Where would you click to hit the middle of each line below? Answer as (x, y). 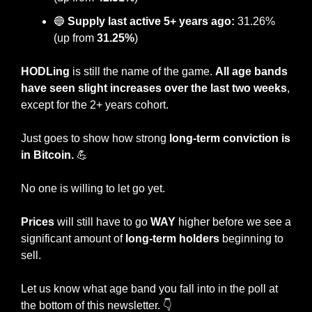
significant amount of (73, 239)
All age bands (251, 72)
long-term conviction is (230, 139)
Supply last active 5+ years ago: (151, 22)
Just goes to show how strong (95, 139)
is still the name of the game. (142, 72)
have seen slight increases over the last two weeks (154, 88)
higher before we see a (233, 222)
